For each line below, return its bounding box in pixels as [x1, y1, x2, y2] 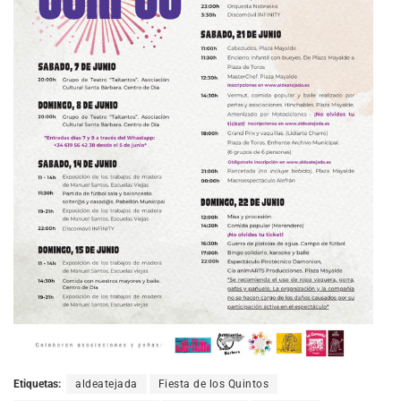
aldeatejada [75, 377, 138, 390]
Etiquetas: [13, 377, 61, 390]
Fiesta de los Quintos [158, 377, 269, 390]
